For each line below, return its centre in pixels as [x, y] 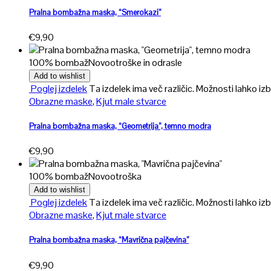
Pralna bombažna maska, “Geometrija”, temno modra [120, 126]
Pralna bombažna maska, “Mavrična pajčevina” [109, 240]
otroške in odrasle [146, 62]
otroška [126, 177]
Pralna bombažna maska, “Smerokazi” [95, 12]
